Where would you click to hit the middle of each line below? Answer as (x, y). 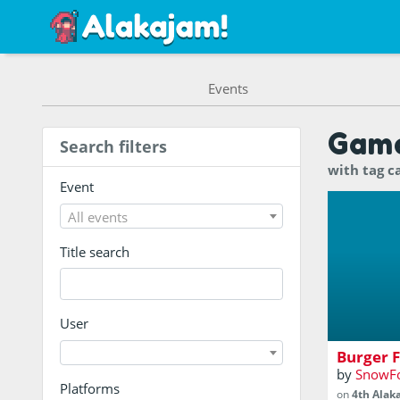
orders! (358, 323)
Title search (94, 251)
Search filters (113, 146)
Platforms (89, 388)
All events (97, 217)
